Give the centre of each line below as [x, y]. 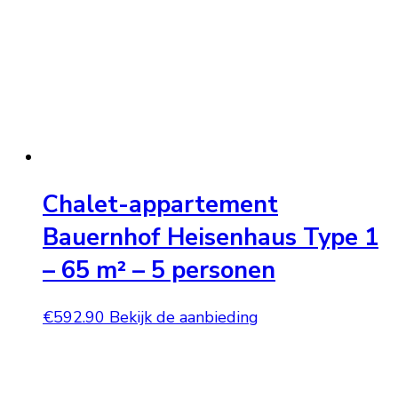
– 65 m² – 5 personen [159, 270]
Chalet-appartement [160, 204]
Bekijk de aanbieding [184, 318]
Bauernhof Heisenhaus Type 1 [211, 237]
